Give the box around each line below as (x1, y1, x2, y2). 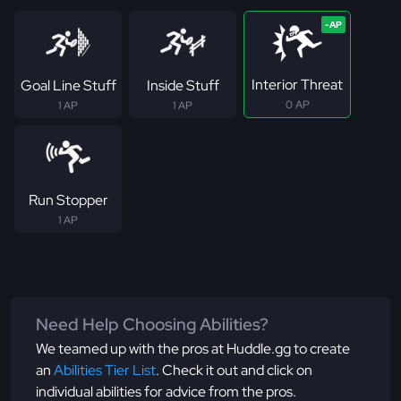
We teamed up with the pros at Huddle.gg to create (36, 339, 350, 359)
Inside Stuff (146, 76, 219, 96)
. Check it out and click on (156, 361, 312, 380)
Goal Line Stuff (20, 76, 116, 96)
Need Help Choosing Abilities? (36, 313, 269, 337)
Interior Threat (252, 75, 343, 95)
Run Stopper (28, 191, 108, 210)
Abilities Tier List (54, 361, 156, 380)
